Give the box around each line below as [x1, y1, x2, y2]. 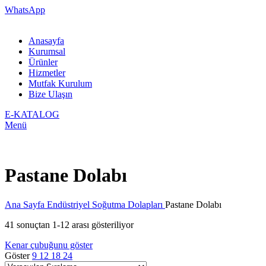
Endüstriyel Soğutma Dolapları [47, 199, 165, 210]
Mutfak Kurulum [28, 78, 92, 88]
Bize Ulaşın [28, 89, 72, 99]
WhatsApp [5, 5, 45, 15]
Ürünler [28, 57, 58, 67]
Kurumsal [28, 46, 65, 56]
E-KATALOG [5, 109, 59, 119]
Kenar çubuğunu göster [5, 239, 93, 250]
